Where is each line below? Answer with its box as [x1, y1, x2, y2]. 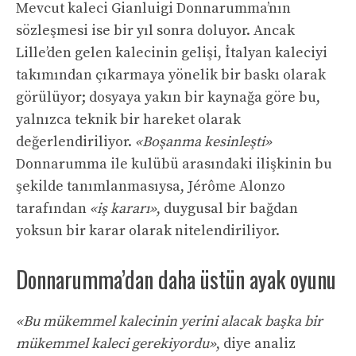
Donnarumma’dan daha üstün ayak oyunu [16, 263, 336, 296]
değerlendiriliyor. [16, 133, 135, 152]
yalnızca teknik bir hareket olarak [16, 110, 241, 130]
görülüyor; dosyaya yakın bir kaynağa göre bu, [16, 88, 320, 107]
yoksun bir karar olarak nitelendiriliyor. [16, 222, 280, 241]
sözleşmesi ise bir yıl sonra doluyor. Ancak [16, 21, 295, 41]
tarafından [16, 199, 90, 219]
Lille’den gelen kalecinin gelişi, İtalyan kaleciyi [16, 44, 327, 63]
